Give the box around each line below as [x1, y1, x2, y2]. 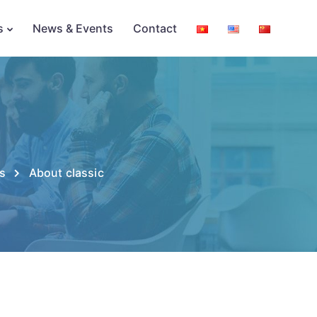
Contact [133, 21, 177, 35]
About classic [28, 166, 104, 180]
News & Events [33, 21, 113, 35]
